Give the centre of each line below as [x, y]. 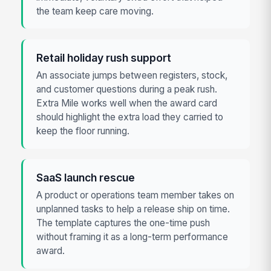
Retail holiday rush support [104, 57]
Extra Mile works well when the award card [127, 103]
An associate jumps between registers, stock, [132, 76]
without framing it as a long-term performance [132, 237]
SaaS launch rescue [86, 177]
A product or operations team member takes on [135, 195]
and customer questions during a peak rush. [127, 90]
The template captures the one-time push [123, 223]
